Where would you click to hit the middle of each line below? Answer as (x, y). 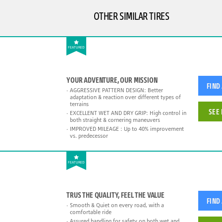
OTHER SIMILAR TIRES (131, 15)
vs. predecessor (89, 136)
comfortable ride (91, 212)
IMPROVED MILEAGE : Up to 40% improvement (127, 129)
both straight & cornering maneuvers (115, 120)
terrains (79, 104)
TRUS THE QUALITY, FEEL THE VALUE (115, 194)
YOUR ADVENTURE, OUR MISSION (112, 80)
